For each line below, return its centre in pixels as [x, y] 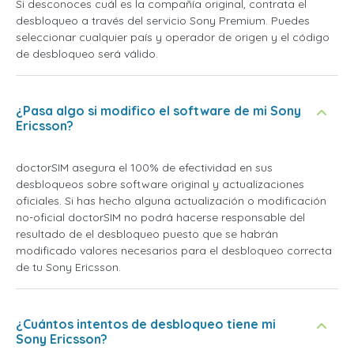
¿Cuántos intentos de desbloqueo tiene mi [146, 324]
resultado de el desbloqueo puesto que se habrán [147, 234]
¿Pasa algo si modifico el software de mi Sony [158, 111]
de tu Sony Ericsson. [68, 267]
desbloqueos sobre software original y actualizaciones [160, 184]
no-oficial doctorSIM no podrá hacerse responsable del [160, 217]
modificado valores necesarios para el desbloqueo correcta [174, 250]
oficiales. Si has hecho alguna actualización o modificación [171, 201]
